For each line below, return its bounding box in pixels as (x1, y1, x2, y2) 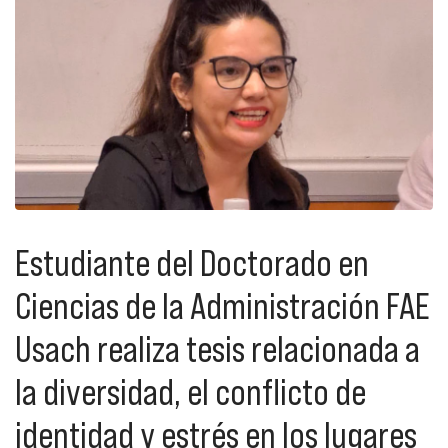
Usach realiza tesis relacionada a (15, 329, 420, 370)
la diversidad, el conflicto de (15, 372, 366, 413)
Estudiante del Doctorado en (15, 243, 369, 284)
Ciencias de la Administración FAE (15, 286, 430, 327)
